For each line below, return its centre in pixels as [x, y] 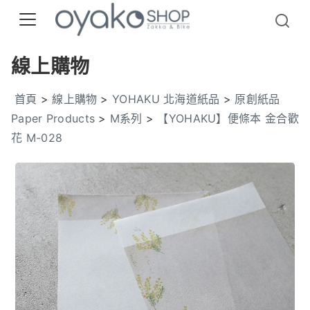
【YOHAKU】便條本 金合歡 [228, 118]
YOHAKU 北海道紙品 [166, 99]
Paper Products [53, 118]
